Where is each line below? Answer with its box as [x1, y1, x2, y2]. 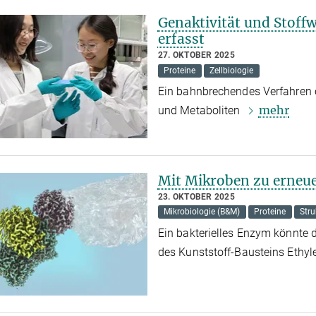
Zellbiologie [209, 66, 254, 76]
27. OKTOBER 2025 [157, 50, 235, 61]
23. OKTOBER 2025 [157, 191, 235, 202]
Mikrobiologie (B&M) [164, 207, 241, 217]
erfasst [157, 30, 205, 48]
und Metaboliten [157, 103, 243, 117]
